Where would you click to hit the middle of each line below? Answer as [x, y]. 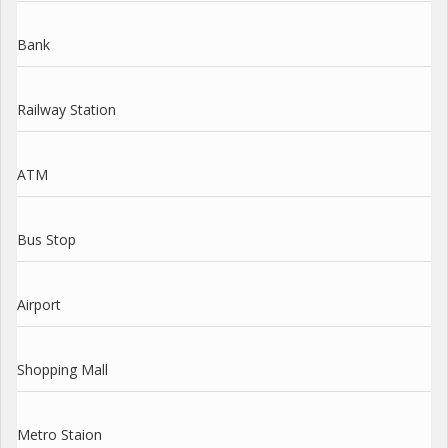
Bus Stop [46, 239]
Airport [39, 304]
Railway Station [66, 109]
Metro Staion [59, 434]
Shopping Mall [62, 369]
